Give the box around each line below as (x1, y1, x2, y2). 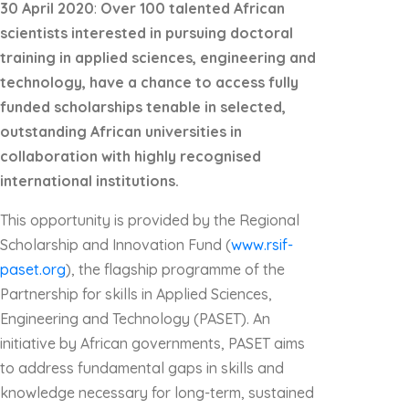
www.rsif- (231, 236, 293, 254)
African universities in (87, 122, 242, 141)
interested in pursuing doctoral (71, 24, 293, 42)
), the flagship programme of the (66, 260, 285, 278)
